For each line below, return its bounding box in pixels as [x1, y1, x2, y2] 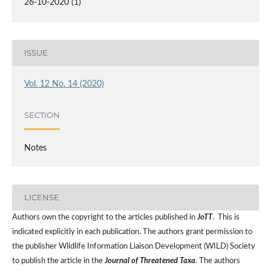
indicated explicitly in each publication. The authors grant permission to [11, 227, 252, 236]
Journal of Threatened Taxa [104, 256, 195, 265]
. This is [212, 213, 240, 221]
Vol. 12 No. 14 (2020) [24, 79, 104, 88]
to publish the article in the [11, 256, 105, 265]
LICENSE [24, 192, 59, 203]
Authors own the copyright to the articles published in [11, 213, 197, 221]
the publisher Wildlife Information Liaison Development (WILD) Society [11, 242, 255, 250]
